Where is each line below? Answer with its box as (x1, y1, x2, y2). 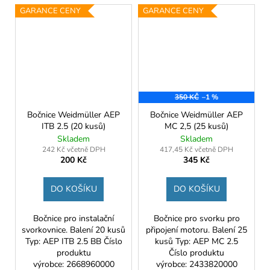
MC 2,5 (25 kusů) (165, 121, 228, 133)
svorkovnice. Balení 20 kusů (22, 224, 125, 236)
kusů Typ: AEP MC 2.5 (155, 236, 238, 248)
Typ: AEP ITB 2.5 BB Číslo (25, 236, 122, 248)
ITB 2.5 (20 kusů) (42, 121, 105, 133)
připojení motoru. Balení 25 (146, 224, 247, 236)
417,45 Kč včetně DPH (160, 145, 233, 155)
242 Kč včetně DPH (42, 145, 105, 155)
